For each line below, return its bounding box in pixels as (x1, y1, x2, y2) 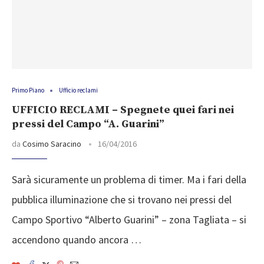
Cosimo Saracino (22, 138, 81, 150)
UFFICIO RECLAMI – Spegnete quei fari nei (12, 103, 234, 117)
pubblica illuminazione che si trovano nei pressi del (12, 193, 232, 207)
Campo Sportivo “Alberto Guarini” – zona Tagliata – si (12, 213, 246, 227)
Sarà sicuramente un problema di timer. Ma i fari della (12, 173, 246, 187)
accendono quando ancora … (12, 233, 141, 247)
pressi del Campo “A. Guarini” (12, 117, 164, 131)
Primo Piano (12, 86, 44, 95)
